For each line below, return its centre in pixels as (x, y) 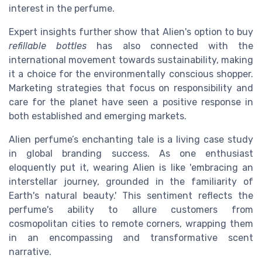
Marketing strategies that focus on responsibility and (131, 88)
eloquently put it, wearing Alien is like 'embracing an (131, 168)
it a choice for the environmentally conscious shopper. (131, 74)
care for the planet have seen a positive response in (131, 102)
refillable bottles (48, 46)
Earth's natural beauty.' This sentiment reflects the (131, 196)
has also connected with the (170, 46)
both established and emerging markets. (98, 116)
